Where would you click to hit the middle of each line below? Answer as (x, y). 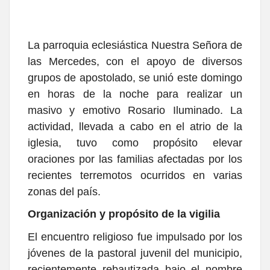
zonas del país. (64, 191)
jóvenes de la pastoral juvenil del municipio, (135, 253)
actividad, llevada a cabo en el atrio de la (135, 126)
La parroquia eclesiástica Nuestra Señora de (135, 45)
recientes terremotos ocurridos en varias (135, 175)
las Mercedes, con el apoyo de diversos (135, 61)
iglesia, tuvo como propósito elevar (135, 143)
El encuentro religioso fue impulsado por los (135, 237)
